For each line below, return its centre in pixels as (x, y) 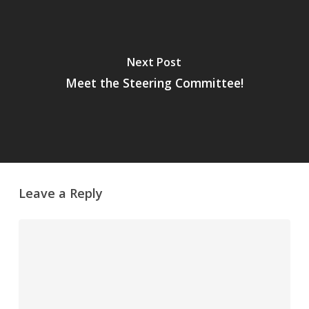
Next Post (154, 62)
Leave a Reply (60, 193)
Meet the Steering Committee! (154, 82)
